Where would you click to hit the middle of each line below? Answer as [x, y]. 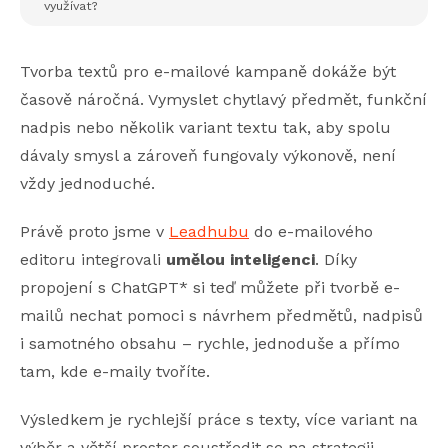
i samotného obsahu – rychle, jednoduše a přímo [210, 343]
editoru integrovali [93, 259]
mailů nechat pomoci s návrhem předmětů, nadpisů [221, 315]
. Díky [336, 259]
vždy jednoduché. [87, 183]
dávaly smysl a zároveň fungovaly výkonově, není [208, 155]
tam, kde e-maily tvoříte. [115, 371]
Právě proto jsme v [94, 231]
